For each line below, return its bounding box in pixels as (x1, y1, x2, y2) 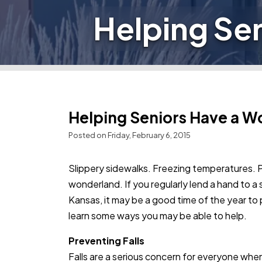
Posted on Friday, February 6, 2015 (68, 130, 191, 140)
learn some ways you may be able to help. (68, 209, 247, 222)
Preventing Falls (68, 235, 144, 247)
